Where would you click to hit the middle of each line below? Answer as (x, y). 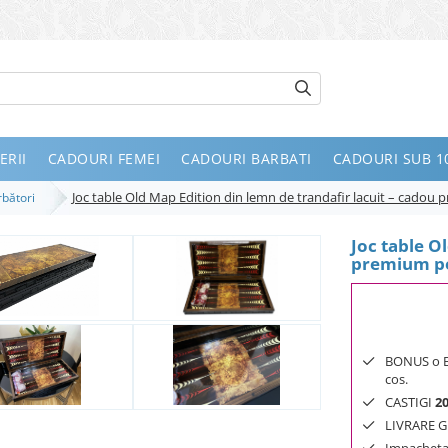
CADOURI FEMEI (103, 158)
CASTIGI (410, 401)
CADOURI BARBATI (246, 158)
